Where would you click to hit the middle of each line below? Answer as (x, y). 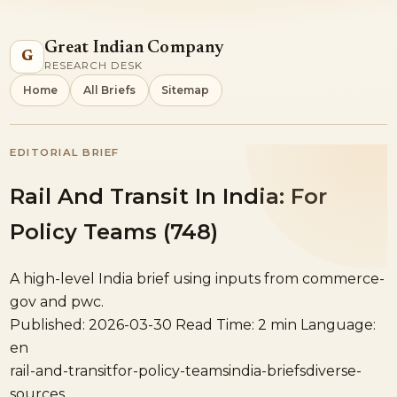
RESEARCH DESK (93, 65)
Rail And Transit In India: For (169, 196)
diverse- (334, 370)
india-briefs (268, 370)
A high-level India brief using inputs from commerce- (198, 278)
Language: (339, 324)
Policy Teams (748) (114, 231)
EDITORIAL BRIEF (65, 152)
